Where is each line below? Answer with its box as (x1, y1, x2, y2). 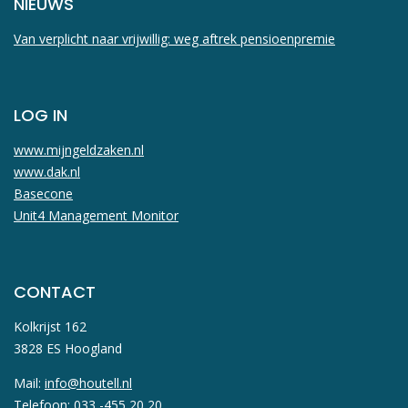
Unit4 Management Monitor (14, 207, 178, 225)
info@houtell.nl (45, 374, 132, 393)
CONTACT (14, 280, 96, 304)
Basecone (14, 185, 73, 203)
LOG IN (14, 104, 67, 127)
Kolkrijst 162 (14, 318, 87, 336)
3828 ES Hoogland (14, 340, 122, 358)
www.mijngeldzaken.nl (14, 141, 144, 159)
